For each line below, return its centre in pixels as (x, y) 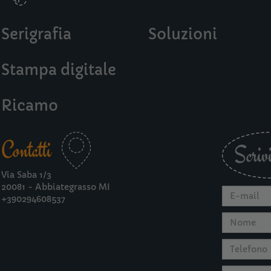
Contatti (26, 150)
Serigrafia (36, 34)
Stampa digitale (59, 70)
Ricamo (30, 106)
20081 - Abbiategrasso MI (56, 187)
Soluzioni (183, 34)
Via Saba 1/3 (26, 175)
